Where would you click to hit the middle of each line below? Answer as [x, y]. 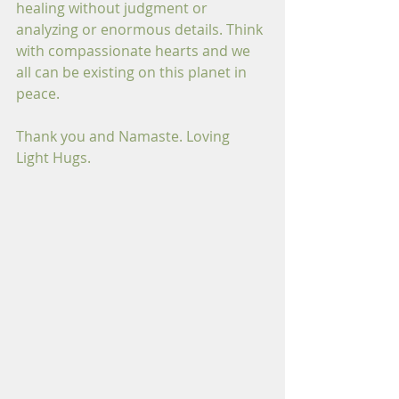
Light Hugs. [53, 158]
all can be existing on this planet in [133, 72]
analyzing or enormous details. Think [141, 29]
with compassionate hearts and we [135, 51]
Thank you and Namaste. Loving [125, 136]
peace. [38, 94]
